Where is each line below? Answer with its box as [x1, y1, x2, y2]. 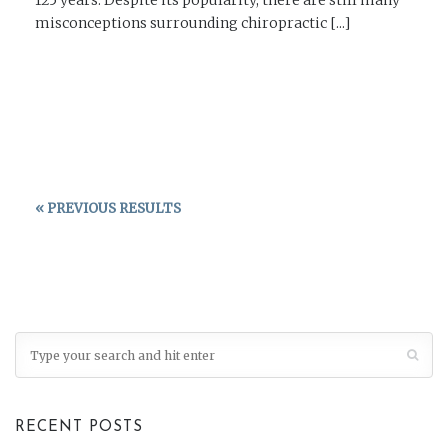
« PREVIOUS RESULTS [35, 200, 181, 218]
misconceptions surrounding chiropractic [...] [35, 13, 350, 32]
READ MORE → [35, 62, 138, 74]
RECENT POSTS [15, 420, 143, 436]
